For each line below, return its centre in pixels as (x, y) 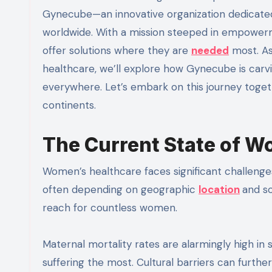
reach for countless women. (110, 208)
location (219, 190)
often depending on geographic (121, 190)
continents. (69, 105)
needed (210, 51)
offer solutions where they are (117, 51)
